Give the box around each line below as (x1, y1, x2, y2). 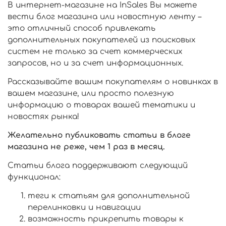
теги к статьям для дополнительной (28, 191, 190, 201)
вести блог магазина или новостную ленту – (8, 12, 201, 22)
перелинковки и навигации (28, 203, 141, 212)
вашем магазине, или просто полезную (8, 89, 174, 98)
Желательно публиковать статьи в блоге (8, 131, 191, 140)
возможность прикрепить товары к (28, 214, 184, 224)
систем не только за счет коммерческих (8, 47, 182, 56)
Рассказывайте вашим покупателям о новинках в (8, 77, 218, 87)
